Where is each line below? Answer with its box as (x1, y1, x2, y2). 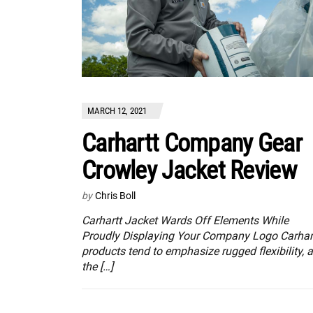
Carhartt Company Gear (82, 128, 302, 158)
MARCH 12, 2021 (87, 105, 147, 116)
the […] (82, 259, 113, 273)
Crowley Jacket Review (82, 155, 296, 185)
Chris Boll (95, 189, 136, 201)
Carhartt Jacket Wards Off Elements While (82, 213, 289, 227)
